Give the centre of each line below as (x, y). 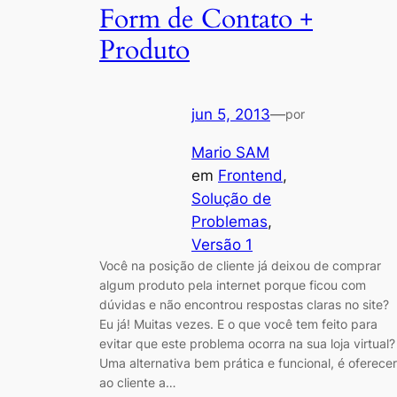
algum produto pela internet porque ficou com (233, 284)
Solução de (231, 198)
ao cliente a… (138, 382)
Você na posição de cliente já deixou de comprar (240, 265)
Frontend (250, 175)
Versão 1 (222, 244)
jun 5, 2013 (231, 115)
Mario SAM (230, 152)
